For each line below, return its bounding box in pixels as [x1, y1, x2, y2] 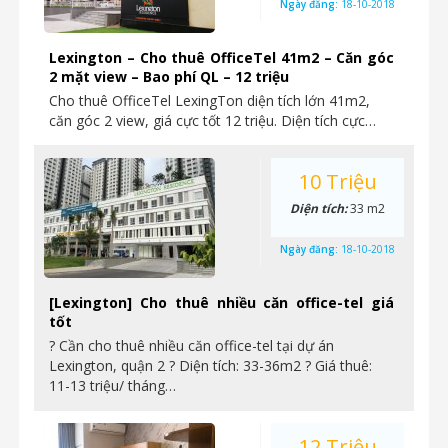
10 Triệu [298, 168, 377, 195]
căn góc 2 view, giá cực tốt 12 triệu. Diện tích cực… [49, 111, 376, 130]
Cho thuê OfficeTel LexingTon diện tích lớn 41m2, [49, 91, 370, 110]
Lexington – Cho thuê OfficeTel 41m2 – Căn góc [49, 48, 394, 67]
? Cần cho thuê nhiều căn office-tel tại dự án [49, 336, 334, 355]
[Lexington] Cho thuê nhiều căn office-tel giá [49, 293, 394, 312]
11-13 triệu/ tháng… [49, 376, 176, 395]
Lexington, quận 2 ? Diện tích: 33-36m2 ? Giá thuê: [49, 356, 372, 375]
